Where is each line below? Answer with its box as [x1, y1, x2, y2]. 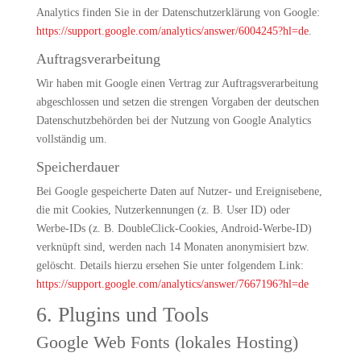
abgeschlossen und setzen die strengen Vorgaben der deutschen [35, 96, 319, 108]
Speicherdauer [35, 159, 119, 175]
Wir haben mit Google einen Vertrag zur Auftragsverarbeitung [35, 77, 318, 89]
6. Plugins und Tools [35, 303, 209, 326]
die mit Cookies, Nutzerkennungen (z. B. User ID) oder [35, 204, 290, 216]
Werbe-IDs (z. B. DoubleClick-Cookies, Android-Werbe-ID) [35, 222, 312, 234]
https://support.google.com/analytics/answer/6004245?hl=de [35, 25, 309, 37]
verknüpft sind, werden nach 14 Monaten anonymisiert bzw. [35, 241, 309, 253]
